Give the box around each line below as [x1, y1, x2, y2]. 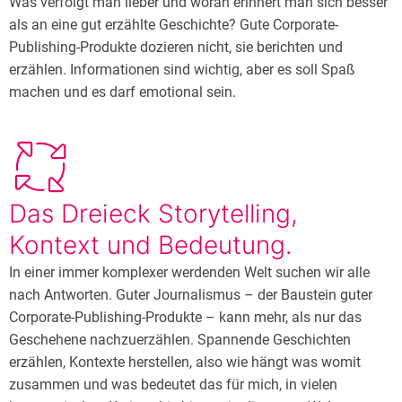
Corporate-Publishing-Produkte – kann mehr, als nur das [9, 309, 362, 326]
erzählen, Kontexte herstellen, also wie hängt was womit [9, 354, 361, 371]
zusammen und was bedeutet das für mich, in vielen [9, 376, 337, 393]
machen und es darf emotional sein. [9, 83, 236, 100]
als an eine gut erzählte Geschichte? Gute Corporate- [9, 16, 338, 33]
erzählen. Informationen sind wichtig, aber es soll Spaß [9, 61, 355, 78]
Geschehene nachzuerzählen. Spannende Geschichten [9, 331, 351, 348]
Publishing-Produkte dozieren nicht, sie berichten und [9, 39, 343, 56]
